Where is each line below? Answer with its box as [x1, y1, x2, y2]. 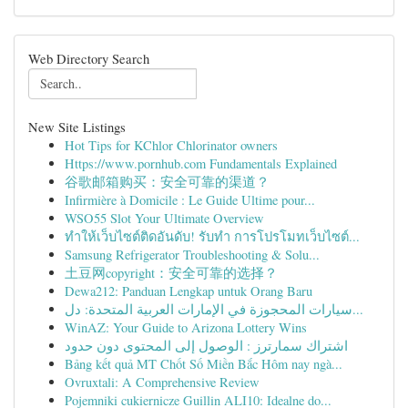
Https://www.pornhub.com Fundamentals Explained [65, 155, 337, 172]
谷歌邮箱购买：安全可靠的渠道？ [65, 173, 270, 190]
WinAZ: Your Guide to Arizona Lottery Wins [65, 319, 307, 336]
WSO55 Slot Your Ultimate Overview [65, 209, 264, 227]
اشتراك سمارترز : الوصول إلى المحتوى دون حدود [65, 337, 348, 354]
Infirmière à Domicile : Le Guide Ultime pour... [65, 191, 315, 209]
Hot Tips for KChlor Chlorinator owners [65, 137, 278, 154]
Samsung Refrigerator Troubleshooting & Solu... [65, 246, 320, 263]
